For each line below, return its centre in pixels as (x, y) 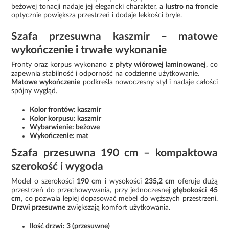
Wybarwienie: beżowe (65, 127)
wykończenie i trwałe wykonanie (89, 50)
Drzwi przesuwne (39, 207)
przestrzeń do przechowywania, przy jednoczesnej (92, 190)
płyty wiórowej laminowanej (161, 65)
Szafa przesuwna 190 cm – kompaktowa (114, 153)
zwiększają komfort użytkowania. (118, 207)
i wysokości (123, 181)
